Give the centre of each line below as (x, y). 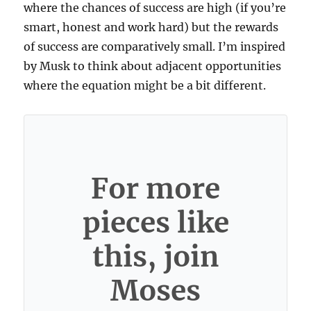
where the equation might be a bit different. (145, 85)
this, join (155, 256)
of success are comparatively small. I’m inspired (155, 47)
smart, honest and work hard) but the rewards (151, 27)
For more (155, 188)
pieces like (155, 222)
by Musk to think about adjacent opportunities (153, 66)
